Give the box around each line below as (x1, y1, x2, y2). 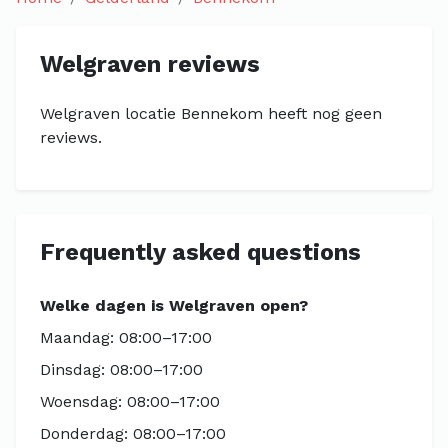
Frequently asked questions (40, 238, 361, 266)
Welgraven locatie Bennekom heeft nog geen (40, 104, 382, 123)
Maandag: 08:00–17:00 (40, 328, 212, 347)
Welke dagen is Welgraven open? (40, 296, 308, 315)
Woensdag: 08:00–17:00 (40, 392, 220, 411)
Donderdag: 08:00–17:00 (40, 424, 226, 443)
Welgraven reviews (40, 50, 260, 78)
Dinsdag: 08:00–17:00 (40, 360, 203, 379)
